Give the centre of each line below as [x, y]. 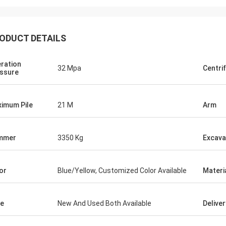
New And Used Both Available [104, 203]
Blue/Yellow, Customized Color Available [122, 171]
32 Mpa [69, 68]
